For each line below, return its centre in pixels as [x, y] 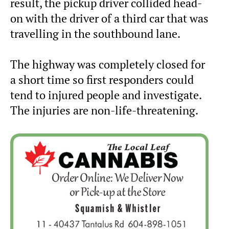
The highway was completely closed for [108, 64]
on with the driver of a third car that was [109, 18]
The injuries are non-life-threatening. [104, 110]
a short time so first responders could [102, 79]
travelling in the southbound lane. [95, 33]
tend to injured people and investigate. [106, 95]
